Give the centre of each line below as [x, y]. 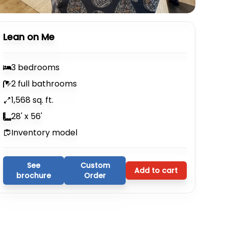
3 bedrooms [36, 67]
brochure [34, 176]
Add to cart [156, 170]
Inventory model [45, 133]
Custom [95, 165]
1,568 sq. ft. [33, 100]
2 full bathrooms [44, 84]
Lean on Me [29, 37]
